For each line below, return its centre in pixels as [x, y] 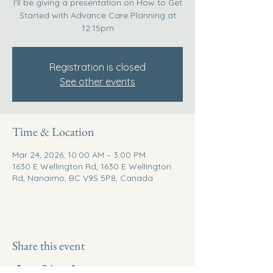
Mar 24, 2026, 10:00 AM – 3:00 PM [79, 155]
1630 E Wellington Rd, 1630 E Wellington [92, 166]
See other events [97, 82]
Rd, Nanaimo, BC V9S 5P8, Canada [83, 178]
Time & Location [53, 132]
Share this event [48, 246]
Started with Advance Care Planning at [97, 15]
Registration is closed [97, 67]
